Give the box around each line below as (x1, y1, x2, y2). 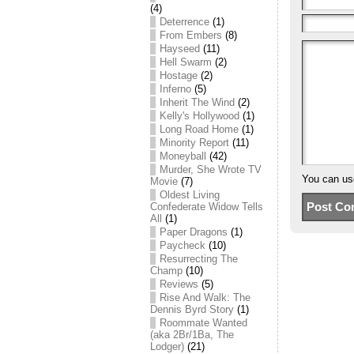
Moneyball (160, 150, 206, 162)
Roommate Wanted (160, 317, 247, 329)
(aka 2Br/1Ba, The (150, 329, 234, 341)
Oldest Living (160, 189, 220, 201)
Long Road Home (160, 123, 239, 135)
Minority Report (160, 137, 229, 149)
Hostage (160, 70, 198, 81)
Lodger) (150, 341, 184, 352)
